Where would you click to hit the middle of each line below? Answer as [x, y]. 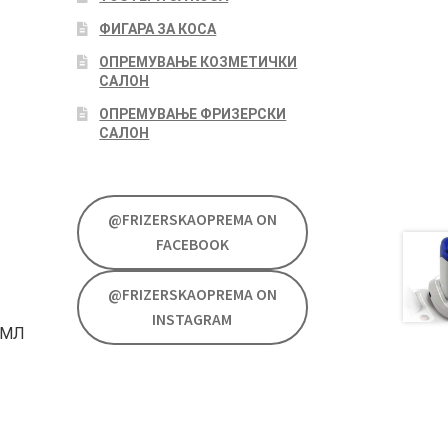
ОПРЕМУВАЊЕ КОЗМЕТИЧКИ [198, 61]
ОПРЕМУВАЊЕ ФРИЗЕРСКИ [193, 113]
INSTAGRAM [192, 319]
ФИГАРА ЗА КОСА [158, 28]
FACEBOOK [192, 244]
